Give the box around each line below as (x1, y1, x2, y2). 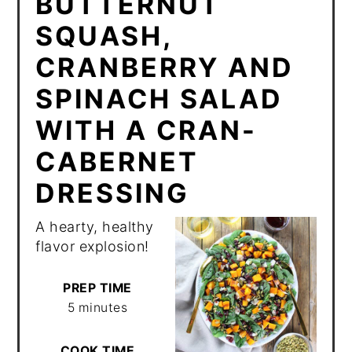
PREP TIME (63, 280, 132, 295)
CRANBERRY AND (35, 50, 295, 83)
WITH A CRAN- (35, 113, 258, 146)
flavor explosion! (35, 237, 154, 255)
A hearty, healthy (35, 218, 154, 235)
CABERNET (35, 145, 200, 178)
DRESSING (35, 176, 190, 209)
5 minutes (67, 299, 128, 315)
